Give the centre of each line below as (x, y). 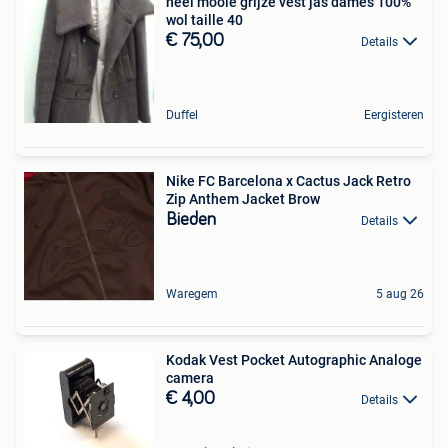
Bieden (191, 219)
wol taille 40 (204, 19)
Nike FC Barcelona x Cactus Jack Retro (288, 180)
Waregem (192, 293)
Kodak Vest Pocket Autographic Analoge (294, 359)
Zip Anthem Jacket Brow (243, 198)
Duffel (182, 114)
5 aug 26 (400, 293)
